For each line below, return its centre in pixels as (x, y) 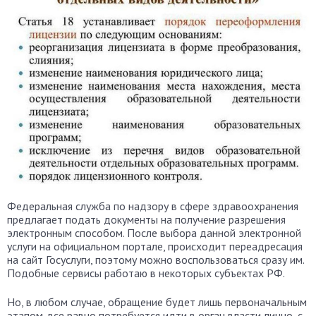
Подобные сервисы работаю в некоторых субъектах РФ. (146, 273)
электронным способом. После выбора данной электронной (154, 233)
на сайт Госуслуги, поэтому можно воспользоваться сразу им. (156, 260)
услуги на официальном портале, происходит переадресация (155, 247)
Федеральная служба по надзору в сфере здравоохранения (153, 206)
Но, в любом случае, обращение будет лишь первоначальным (157, 302)
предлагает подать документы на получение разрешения (146, 220)
